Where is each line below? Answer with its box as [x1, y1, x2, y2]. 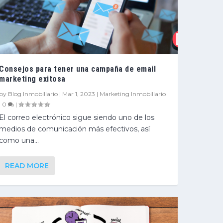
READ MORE [5, 161, 49, 170]
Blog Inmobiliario [8, 90, 58, 98]
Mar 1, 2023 [62, 90, 96, 98]
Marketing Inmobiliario [100, 90, 166, 98]
